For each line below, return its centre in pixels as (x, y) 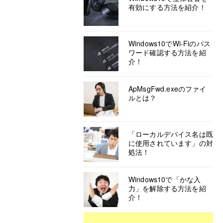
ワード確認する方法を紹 (167, 52)
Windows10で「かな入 (165, 179)
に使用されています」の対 (171, 143)
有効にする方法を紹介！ (167, 7)
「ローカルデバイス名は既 (171, 134)
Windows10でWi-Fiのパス (169, 43)
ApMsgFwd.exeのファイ (167, 89)
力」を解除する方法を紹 (167, 188)
